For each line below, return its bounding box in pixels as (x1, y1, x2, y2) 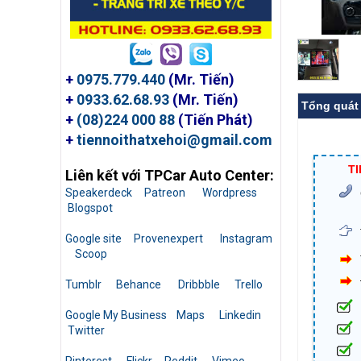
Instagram (220, 232, 272, 246)
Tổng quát (301, 99, 359, 112)
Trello (234, 278, 263, 292)
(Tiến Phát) (175, 111, 253, 129)
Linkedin (219, 309, 261, 322)
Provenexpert (134, 232, 203, 246)
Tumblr (65, 278, 102, 292)
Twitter (68, 324, 105, 338)
